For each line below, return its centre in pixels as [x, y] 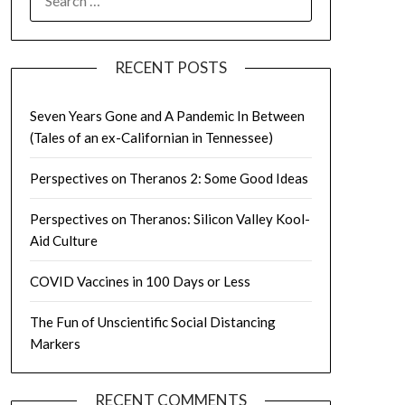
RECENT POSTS [170, 67]
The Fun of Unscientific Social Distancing [152, 322]
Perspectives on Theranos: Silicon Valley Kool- [170, 219]
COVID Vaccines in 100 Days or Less [140, 281]
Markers [55, 344]
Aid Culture [63, 240]
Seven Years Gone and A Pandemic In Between [167, 116]
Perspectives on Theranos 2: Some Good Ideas [169, 178]
